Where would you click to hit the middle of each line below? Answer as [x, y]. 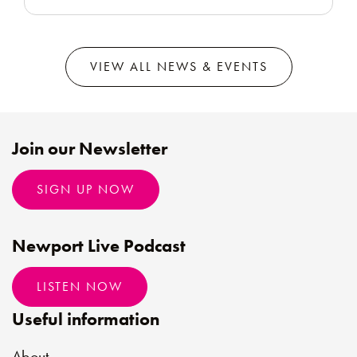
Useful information [86, 319]
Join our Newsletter [90, 149]
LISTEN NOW [80, 286]
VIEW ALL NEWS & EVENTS [178, 67]
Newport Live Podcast [99, 246]
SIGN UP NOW [86, 189]
